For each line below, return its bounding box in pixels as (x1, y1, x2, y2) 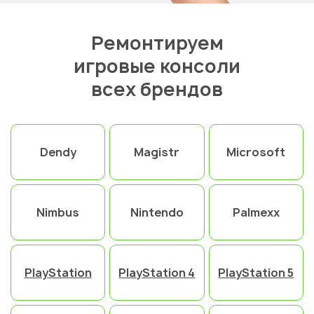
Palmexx (232, 205, 280, 221)
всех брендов (91, 76, 223, 102)
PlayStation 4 (118, 265, 196, 281)
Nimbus (36, 205, 80, 221)
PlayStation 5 (218, 265, 294, 281)
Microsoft (226, 144, 286, 161)
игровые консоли (74, 53, 240, 79)
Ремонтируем (90, 30, 224, 56)
